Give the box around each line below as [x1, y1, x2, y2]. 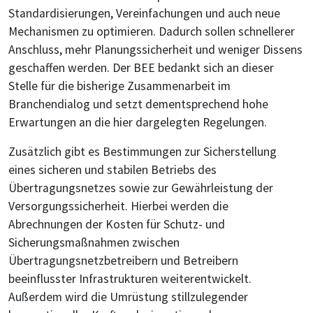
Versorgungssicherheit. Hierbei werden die [8, 198, 228, 214]
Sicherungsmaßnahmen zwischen [8, 235, 180, 251]
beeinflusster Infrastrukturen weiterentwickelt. [8, 271, 252, 287]
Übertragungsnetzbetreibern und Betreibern [8, 253, 238, 269]
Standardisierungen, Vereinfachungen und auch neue [8, 6, 280, 22]
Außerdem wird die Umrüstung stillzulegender [8, 289, 248, 305]
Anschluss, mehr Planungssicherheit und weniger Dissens [8, 42, 303, 58]
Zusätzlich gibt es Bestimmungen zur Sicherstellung [8, 144, 277, 160]
